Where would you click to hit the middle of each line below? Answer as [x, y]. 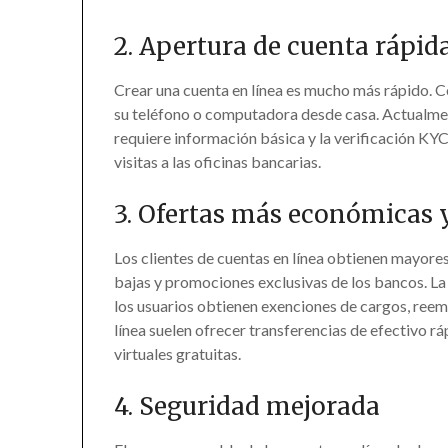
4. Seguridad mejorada [247, 407]
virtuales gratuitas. [178, 354]
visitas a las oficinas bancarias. [218, 162]
